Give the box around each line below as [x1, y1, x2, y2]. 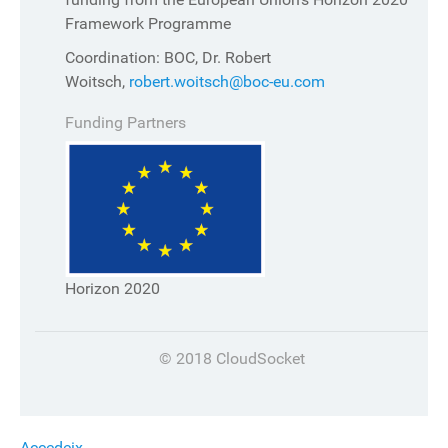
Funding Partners [65, 113, 186, 133]
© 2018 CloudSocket [158, 349, 305, 369]
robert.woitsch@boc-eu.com [129, 72, 325, 92]
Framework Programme [65, 14, 231, 34]
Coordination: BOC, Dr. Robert [65, 48, 271, 68]
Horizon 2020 [65, 279, 160, 299]
